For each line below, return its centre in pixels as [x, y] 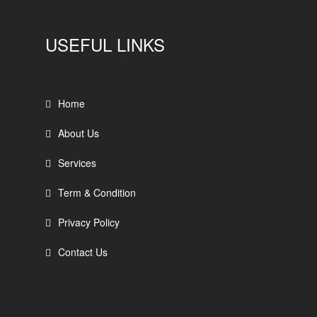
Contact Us [83, 252]
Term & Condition [97, 192]
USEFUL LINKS [105, 44]
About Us [79, 133]
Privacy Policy [89, 222]
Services [77, 162]
